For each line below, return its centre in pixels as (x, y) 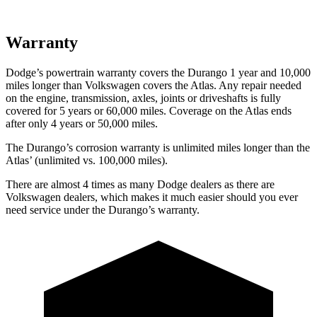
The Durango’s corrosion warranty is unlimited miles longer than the (158, 147)
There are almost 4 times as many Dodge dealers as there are (140, 184)
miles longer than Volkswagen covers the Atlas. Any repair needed (154, 85)
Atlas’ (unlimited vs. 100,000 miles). (87, 160)
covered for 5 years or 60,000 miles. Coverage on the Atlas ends (149, 110)
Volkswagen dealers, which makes (82, 197)
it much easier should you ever (229, 197)
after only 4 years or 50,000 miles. (82, 123)
